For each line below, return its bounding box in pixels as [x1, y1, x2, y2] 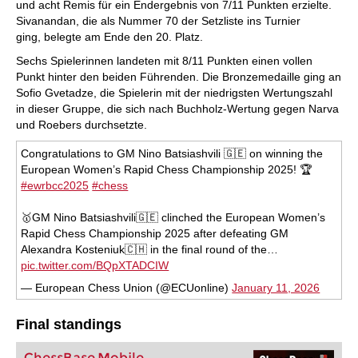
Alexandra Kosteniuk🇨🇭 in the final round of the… [21, 243, 279, 257]
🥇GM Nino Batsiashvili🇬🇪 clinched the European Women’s [21, 211, 326, 225]
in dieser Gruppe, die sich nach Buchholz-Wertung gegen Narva [16, 102, 339, 115]
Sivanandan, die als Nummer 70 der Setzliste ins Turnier [16, 14, 300, 27]
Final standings [16, 316, 121, 332]
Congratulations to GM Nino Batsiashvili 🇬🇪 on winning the [21, 147, 324, 161]
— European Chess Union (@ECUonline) [21, 281, 233, 295]
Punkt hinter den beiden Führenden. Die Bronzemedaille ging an [16, 70, 341, 83]
